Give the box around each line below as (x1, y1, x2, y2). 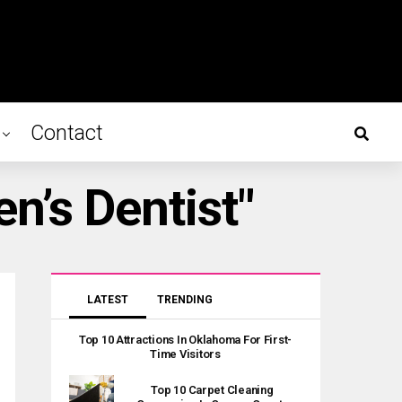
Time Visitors (150, 347, 221, 361)
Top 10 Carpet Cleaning (151, 383, 274, 397)
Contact (30, 121, 103, 145)
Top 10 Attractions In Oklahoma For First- (78, 333, 293, 346)
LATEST (86, 293, 128, 306)
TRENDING (157, 293, 214, 306)
